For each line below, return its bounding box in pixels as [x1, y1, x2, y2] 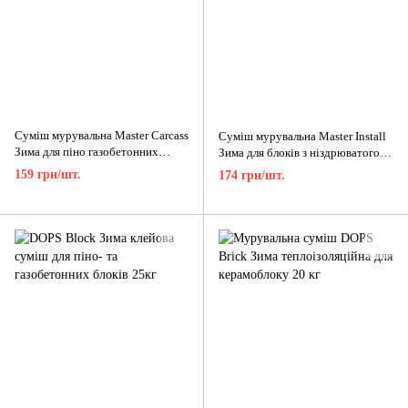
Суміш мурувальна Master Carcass [15, 128, 189, 143]
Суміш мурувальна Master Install [219, 129, 386, 144]
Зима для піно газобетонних [15, 145, 158, 159]
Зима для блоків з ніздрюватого [219, 146, 380, 160]
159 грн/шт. [15, 167, 81, 181]
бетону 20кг [219, 162, 280, 177]
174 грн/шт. [219, 168, 285, 182]
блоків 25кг [15, 161, 73, 176]
